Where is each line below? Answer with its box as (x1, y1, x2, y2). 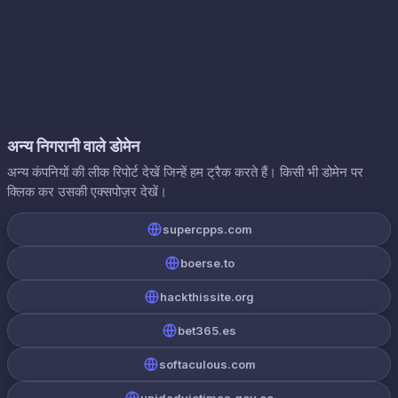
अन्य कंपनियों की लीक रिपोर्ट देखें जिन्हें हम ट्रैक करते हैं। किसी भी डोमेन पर (7, 163, 363, 180)
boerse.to (179, 256, 235, 270)
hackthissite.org (160, 290, 254, 304)
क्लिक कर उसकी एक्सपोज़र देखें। (7, 183, 167, 200)
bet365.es (178, 323, 236, 338)
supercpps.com (162, 222, 252, 236)
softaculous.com (158, 357, 256, 371)
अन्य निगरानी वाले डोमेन (7, 137, 139, 155)
